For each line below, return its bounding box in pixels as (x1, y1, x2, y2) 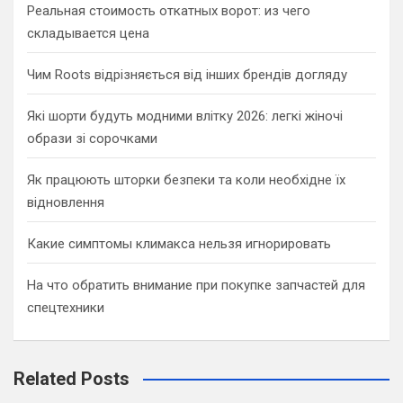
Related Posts (13, 367, 130, 390)
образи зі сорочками (27, 130, 157, 147)
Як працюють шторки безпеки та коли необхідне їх (27, 171, 345, 188)
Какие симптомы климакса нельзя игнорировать (27, 235, 331, 252)
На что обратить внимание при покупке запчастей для (27, 276, 365, 293)
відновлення (27, 193, 104, 210)
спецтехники (27, 299, 104, 316)
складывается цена (27, 24, 149, 41)
